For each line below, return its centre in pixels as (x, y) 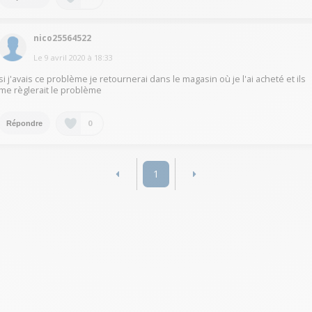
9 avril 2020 (65, 58)
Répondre (25, 123)
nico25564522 (63, 38)
